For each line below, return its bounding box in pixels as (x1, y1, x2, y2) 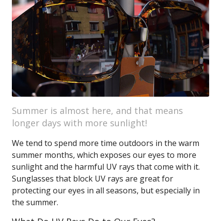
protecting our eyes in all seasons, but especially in (12, 185, 200, 196)
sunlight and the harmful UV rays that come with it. (12, 161, 200, 172)
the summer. (12, 197, 58, 208)
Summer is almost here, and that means (12, 105, 183, 116)
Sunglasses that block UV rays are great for (12, 173, 173, 184)
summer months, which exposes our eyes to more (12, 149, 196, 160)
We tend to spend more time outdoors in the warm (12, 138, 199, 148)
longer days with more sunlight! (12, 117, 147, 129)
